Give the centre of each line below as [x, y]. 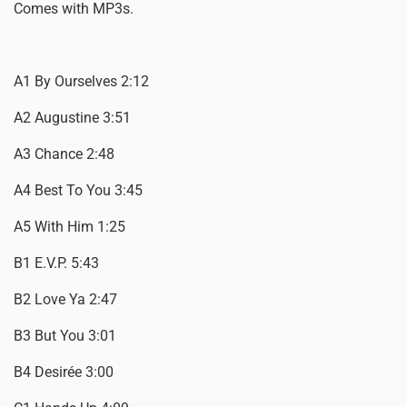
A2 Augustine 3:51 [72, 118]
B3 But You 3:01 [65, 336]
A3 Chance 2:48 [64, 154]
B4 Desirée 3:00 [64, 372]
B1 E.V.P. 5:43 [56, 263]
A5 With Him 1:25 [69, 227]
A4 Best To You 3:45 [78, 191]
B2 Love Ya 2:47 [65, 300]
